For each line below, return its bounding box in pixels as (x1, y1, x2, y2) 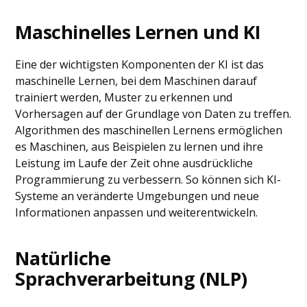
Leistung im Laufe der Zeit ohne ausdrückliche (15, 156, 254, 171)
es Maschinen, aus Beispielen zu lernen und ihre (15, 139, 264, 154)
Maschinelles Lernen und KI (15, 19, 262, 45)
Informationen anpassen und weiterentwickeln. (15, 205, 258, 220)
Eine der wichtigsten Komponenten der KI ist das (15, 57, 265, 72)
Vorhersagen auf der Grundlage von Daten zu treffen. (15, 106, 292, 121)
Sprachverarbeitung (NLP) (15, 266, 247, 291)
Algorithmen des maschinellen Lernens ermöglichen (15, 123, 283, 138)
